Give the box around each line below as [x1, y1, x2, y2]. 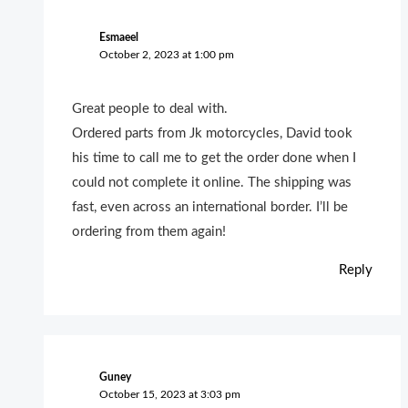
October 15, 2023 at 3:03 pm [98, 388, 240, 400]
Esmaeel [98, 32, 138, 44]
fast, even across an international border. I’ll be [72, 200, 349, 215]
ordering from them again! [72, 225, 227, 240]
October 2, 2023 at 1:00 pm [98, 49, 234, 61]
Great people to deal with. [72, 102, 229, 117]
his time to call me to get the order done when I [72, 151, 357, 166]
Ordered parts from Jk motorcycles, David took [72, 127, 353, 141]
